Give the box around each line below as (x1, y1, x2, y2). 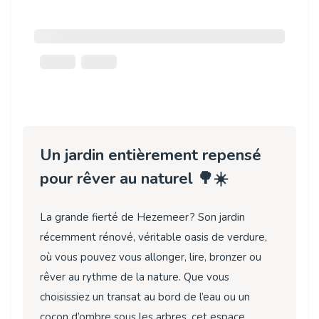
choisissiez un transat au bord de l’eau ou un (40, 289, 250, 304)
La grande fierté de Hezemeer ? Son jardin (40, 209, 245, 224)
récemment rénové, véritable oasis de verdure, (40, 229, 267, 244)
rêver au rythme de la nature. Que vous (40, 269, 229, 284)
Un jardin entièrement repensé (40, 144, 261, 167)
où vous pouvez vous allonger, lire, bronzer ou (40, 249, 261, 264)
